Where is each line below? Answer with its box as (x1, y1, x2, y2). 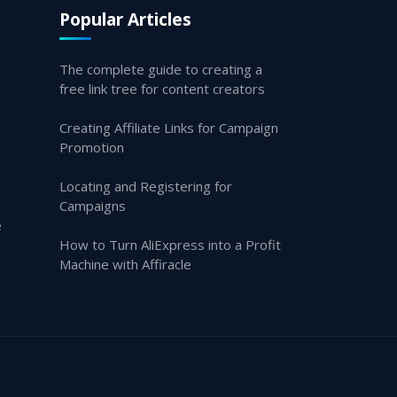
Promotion (59, 138, 124, 156)
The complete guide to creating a (59, 60, 262, 78)
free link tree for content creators (59, 80, 265, 97)
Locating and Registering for (59, 177, 232, 195)
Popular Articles (59, 7, 191, 31)
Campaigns (59, 197, 126, 214)
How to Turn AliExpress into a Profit (59, 236, 281, 253)
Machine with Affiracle (59, 255, 191, 273)
